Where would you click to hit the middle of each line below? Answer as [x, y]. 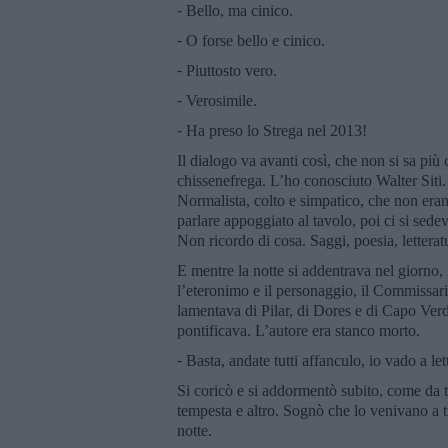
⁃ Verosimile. [217, 100]
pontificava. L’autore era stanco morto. [298, 330]
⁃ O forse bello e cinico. [251, 40]
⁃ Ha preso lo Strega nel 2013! [272, 130]
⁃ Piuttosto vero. [227, 70]
